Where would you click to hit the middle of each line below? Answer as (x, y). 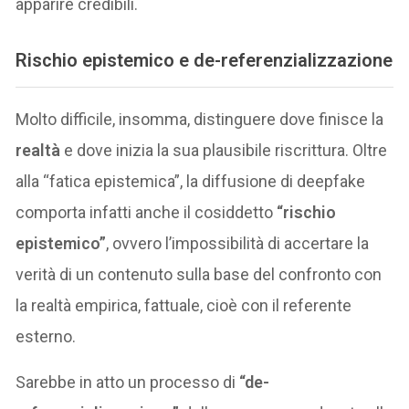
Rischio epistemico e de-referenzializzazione (204, 60)
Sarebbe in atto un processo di (128, 383)
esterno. (46, 337)
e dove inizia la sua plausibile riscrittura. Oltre (224, 151)
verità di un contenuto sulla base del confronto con (199, 275)
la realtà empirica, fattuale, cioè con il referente (184, 306)
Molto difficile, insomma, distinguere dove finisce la (200, 120)
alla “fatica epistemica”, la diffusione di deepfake (191, 182)
